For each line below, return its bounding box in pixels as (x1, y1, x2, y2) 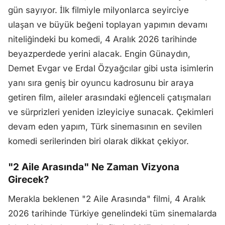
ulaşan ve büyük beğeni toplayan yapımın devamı (8, 20, 207, 30)
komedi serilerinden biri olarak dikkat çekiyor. (8, 136, 189, 146)
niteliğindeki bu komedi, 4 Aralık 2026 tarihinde (8, 34, 197, 44)
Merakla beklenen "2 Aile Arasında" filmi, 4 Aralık (8, 194, 205, 204)
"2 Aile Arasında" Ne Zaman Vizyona (8, 161, 179, 173)
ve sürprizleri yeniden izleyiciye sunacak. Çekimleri (8, 107, 213, 117)
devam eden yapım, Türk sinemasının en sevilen (8, 122, 202, 132)
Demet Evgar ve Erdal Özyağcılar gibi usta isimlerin (8, 63, 213, 73)
